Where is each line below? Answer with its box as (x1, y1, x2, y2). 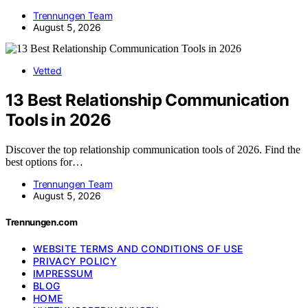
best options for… (5, 155, 83, 168)
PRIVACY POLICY (33, 255, 117, 267)
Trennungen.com (5, 216, 78, 228)
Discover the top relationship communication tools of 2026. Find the (5, 143, 300, 155)
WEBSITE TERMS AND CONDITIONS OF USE (33, 243, 243, 254)
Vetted (33, 64, 62, 76)
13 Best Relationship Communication (5, 89, 289, 110)
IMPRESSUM (33, 267, 93, 279)
